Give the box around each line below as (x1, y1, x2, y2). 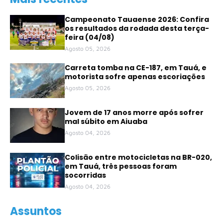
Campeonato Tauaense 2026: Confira (65, 14, 209, 25)
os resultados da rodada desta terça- (65, 23, 209, 34)
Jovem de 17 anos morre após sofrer (65, 108, 204, 118)
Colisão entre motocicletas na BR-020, (65, 152, 212, 163)
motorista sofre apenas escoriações (65, 72, 205, 82)
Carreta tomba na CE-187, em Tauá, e (65, 63, 207, 73)
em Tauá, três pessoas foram (65, 161, 177, 172)
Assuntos (10, 204, 62, 220)
